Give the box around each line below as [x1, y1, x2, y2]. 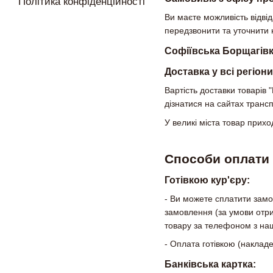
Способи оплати [165, 151, 269, 166]
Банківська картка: [165, 259, 256, 270]
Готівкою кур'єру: [165, 174, 250, 185]
